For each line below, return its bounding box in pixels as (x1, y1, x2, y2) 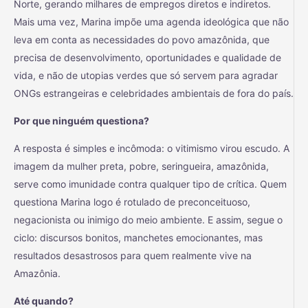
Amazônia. (14, 267, 60, 280)
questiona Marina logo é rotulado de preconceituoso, (14, 196, 250, 208)
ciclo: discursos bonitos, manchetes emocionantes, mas (14, 232, 263, 244)
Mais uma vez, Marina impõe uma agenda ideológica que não (14, 16, 289, 28)
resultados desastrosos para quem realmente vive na (14, 250, 252, 262)
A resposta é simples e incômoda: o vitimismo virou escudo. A (14, 142, 289, 155)
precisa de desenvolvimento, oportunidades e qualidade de (14, 52, 281, 64)
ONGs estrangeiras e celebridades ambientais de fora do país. (14, 87, 294, 100)
